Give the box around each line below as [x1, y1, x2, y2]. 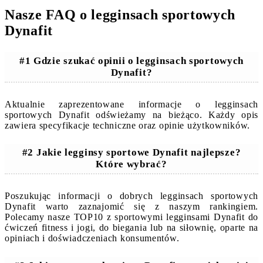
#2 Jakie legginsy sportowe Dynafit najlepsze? [22, 147, 241, 159]
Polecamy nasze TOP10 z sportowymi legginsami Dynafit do [5, 212, 258, 222]
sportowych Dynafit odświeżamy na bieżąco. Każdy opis [5, 109, 258, 120]
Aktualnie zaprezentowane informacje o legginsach [5, 99, 258, 109]
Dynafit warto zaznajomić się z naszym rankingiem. [5, 201, 258, 212]
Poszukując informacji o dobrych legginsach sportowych [5, 191, 258, 201]
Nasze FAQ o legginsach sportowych [5, 7, 236, 23]
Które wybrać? [96, 159, 167, 170]
